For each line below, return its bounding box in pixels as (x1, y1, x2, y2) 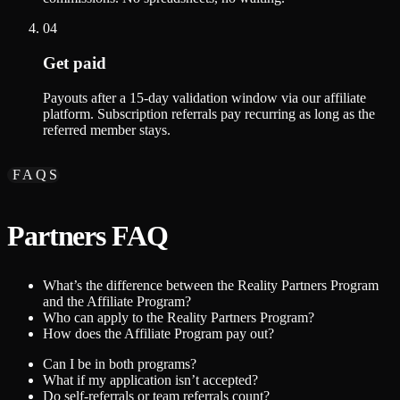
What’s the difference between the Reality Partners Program (43, 278, 379, 294)
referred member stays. (43, 121, 171, 137)
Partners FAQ (7, 220, 168, 253)
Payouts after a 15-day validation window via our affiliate (43, 89, 366, 105)
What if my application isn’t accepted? (43, 372, 258, 388)
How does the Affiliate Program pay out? (43, 326, 274, 342)
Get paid (43, 54, 106, 73)
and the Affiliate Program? (43, 294, 191, 310)
